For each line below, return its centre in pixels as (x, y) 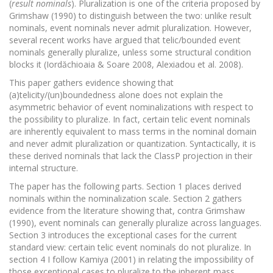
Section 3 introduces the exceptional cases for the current (123, 235)
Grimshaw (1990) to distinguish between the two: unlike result (130, 16)
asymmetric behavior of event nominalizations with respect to (131, 107)
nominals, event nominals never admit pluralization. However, (130, 28)
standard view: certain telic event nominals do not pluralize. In (130, 247)
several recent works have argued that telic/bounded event (125, 40)
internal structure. (44, 168)
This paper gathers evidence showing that (91, 83)
